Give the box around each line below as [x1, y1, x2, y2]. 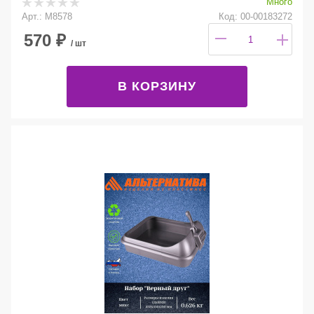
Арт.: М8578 [22, 11, 72, 22]
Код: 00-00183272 [219, 11, 292, 22]
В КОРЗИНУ [118, 78, 196, 93]
